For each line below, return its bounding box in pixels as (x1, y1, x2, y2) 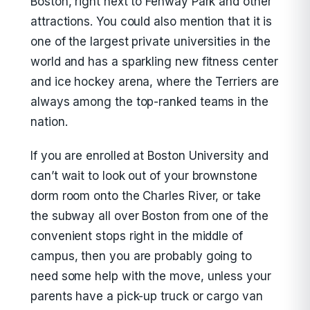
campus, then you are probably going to (30, 249, 252, 263)
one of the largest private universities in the (30, 35, 271, 48)
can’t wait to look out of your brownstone (30, 169, 257, 183)
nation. (30, 115, 68, 129)
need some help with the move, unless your (30, 269, 271, 283)
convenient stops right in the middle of (30, 229, 243, 243)
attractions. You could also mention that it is (30, 15, 273, 28)
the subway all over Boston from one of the (30, 209, 268, 223)
